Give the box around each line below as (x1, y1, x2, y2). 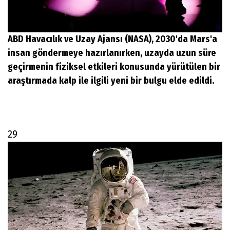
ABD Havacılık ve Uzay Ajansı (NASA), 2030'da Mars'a (8, 33, 217, 45)
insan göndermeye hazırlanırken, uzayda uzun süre (8, 47, 216, 59)
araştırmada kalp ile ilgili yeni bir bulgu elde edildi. (8, 74, 214, 86)
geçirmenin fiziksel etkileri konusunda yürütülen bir (8, 61, 220, 72)
